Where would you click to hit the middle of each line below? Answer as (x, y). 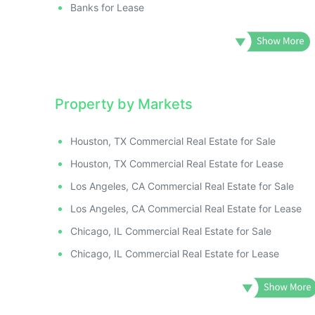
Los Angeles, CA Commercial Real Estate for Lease (186, 208)
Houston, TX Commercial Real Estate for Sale (173, 141)
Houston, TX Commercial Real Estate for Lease (177, 163)
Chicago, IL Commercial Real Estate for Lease (175, 253)
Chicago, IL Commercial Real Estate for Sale (171, 231)
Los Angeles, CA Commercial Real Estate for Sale (182, 186)
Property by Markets (124, 104)
